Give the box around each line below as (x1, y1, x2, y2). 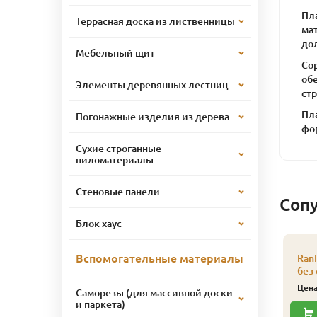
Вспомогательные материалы (76, 251, 243, 265)
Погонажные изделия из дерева (76, 110, 229, 122)
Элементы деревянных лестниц (76, 79, 229, 91)
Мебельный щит (76, 47, 155, 59)
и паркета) (76, 298, 125, 310)
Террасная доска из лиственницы (76, 15, 235, 27)
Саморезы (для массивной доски (76, 287, 233, 299)
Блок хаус (76, 217, 122, 229)
